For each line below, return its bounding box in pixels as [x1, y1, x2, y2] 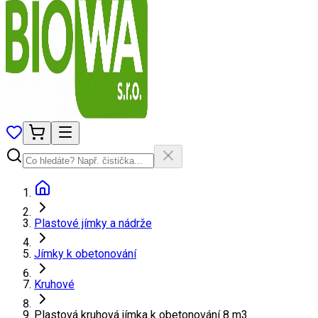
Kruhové [34, 278, 75, 291]
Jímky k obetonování [34, 247, 136, 261]
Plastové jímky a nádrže [34, 216, 152, 230]
